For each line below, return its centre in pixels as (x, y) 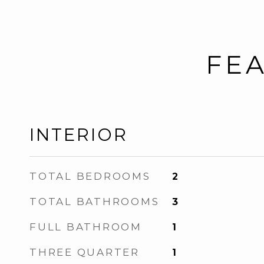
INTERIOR (79, 135)
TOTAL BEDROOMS (90, 176)
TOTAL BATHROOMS (95, 202)
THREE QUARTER (85, 252)
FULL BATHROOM (86, 227)
